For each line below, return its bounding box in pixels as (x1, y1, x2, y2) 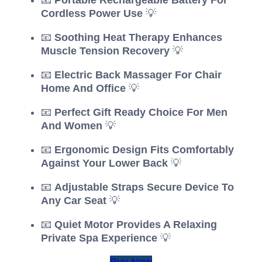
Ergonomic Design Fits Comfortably (54, 143, 234, 156)
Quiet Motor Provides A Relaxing (54, 218, 217, 230)
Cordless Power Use (41, 7, 143, 19)
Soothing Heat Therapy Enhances (54, 31, 222, 43)
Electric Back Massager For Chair (54, 68, 222, 81)
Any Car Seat (41, 194, 106, 206)
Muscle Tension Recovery (41, 44, 170, 57)
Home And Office (41, 82, 126, 94)
